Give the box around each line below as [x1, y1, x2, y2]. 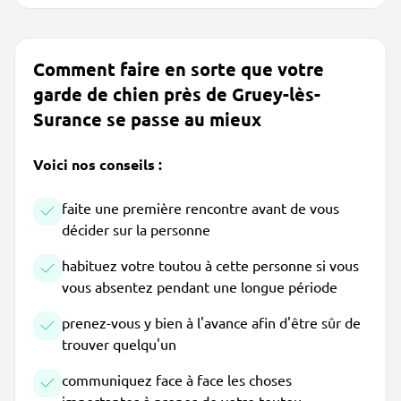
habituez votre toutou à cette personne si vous [62, 256, 359, 274]
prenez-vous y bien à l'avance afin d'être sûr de [62, 313, 361, 331]
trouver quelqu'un [62, 335, 176, 353]
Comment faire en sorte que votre [33, 57, 324, 81]
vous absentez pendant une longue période [62, 277, 337, 295]
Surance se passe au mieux [33, 107, 261, 131]
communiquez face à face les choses [62, 371, 292, 388]
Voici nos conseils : [33, 155, 162, 174]
